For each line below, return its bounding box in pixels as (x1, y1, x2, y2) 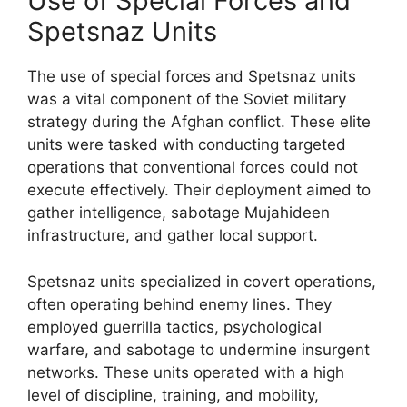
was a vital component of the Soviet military (27, 90, 346, 108)
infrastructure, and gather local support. (27, 226, 318, 244)
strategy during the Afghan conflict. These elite (27, 113, 371, 131)
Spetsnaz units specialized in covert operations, (27, 272, 376, 291)
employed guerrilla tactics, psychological (27, 317, 322, 336)
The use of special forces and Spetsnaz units (27, 67, 356, 85)
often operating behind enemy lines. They (27, 294, 332, 313)
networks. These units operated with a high (27, 362, 344, 382)
